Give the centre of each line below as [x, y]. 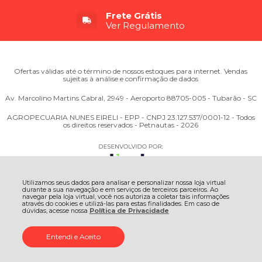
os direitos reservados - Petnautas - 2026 [131, 125]
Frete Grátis [134, 15]
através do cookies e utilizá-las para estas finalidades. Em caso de [120, 204]
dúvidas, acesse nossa [56, 211]
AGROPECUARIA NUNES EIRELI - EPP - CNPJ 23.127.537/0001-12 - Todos [131, 117]
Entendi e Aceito [73, 237]
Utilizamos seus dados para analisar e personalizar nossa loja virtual [124, 183]
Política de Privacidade [129, 211]
